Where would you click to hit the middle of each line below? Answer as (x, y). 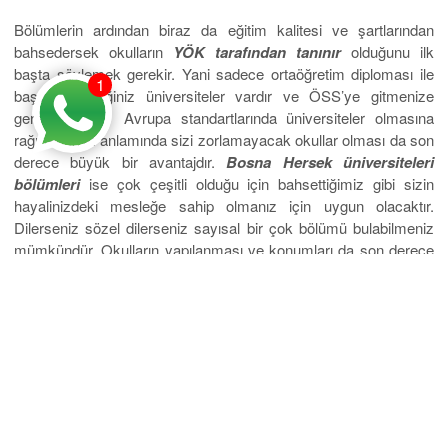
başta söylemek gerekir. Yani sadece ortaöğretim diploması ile (224, 74)
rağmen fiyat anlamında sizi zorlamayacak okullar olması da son (224, 140)
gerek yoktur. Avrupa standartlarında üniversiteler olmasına (224, 118)
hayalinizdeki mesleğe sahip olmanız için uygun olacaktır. (224, 206)
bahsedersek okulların (88, 52)
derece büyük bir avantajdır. (120, 162)
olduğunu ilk (387, 52)
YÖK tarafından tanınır (252, 52)
